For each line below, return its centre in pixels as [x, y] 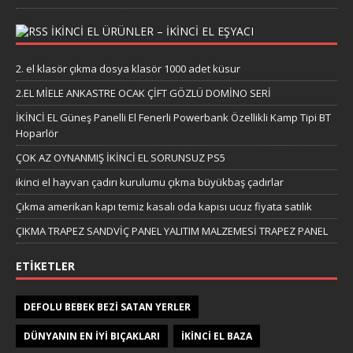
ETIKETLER [45, 266]
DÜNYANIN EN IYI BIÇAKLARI [92, 336]
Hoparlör [37, 133]
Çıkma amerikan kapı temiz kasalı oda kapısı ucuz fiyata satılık [164, 206]
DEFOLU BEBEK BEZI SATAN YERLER [107, 307]
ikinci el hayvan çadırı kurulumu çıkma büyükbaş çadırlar [150, 182]
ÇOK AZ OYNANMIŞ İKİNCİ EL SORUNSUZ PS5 [121, 157]
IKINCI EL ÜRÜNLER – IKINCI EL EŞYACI [152, 31]
